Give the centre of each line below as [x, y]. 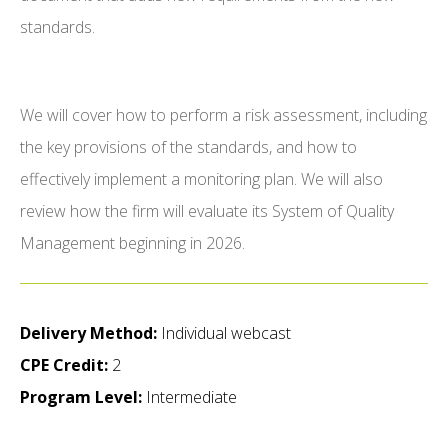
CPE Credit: [64, 365]
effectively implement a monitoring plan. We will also [201, 179]
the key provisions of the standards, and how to [188, 147]
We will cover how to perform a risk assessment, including [223, 115]
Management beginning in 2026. [132, 243]
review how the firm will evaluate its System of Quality [207, 211]
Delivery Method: [88, 333]
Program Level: [81, 397]
